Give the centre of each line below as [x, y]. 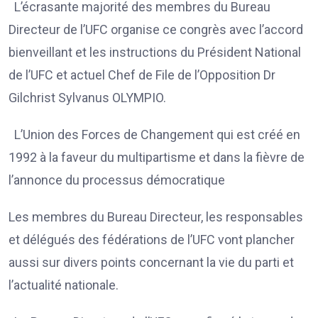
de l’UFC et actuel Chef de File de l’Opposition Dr [142, 75]
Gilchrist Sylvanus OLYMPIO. [92, 97]
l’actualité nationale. [66, 285]
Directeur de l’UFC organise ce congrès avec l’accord [156, 29]
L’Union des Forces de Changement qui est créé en [154, 134]
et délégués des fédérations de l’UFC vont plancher [152, 239]
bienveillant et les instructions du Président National [155, 52]
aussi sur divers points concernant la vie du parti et [151, 262]
